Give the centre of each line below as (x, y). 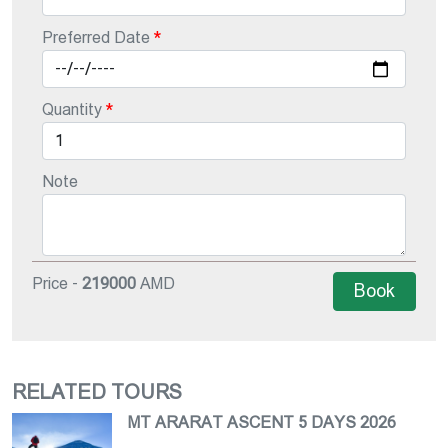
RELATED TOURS (97, 392)
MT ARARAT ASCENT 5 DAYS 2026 (262, 422)
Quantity (72, 109)
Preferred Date (96, 37)
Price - (57, 283)
